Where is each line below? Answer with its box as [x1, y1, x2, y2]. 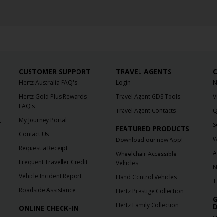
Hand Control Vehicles [115, 173, 177, 182]
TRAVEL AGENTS [115, 67, 171, 77]
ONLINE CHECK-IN [19, 203, 79, 213]
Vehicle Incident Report [19, 172, 82, 181]
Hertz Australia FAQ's [19, 78, 77, 87]
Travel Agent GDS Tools [115, 93, 180, 101]
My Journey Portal [19, 116, 67, 124]
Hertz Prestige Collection [115, 187, 184, 196]
